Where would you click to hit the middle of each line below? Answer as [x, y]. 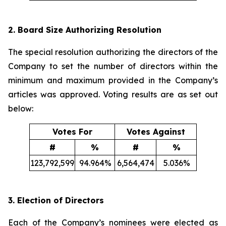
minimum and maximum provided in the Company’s [113, 80]
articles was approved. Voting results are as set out [113, 94]
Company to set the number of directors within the [113, 66]
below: [21, 108]
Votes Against [156, 132]
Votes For [72, 132]
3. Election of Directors [56, 200]
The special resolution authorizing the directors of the [113, 52]
